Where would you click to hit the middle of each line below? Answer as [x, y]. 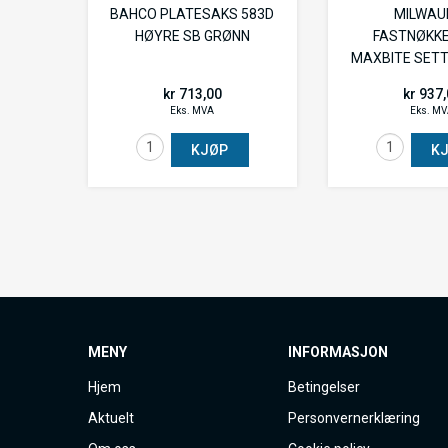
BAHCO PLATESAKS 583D [192, 13]
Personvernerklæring [354, 418]
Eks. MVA [192, 110]
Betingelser [324, 387]
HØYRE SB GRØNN [192, 35]
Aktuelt [111, 418]
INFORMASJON [338, 352]
